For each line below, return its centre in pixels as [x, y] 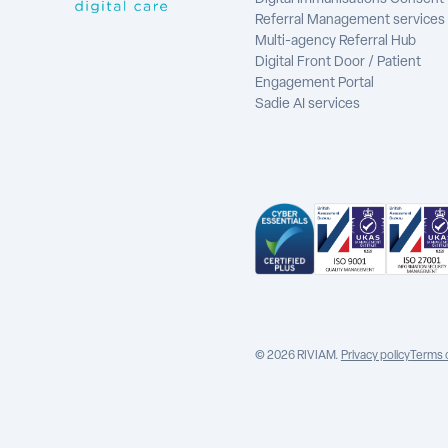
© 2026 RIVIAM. [297, 356]
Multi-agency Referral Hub [335, 41]
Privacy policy [375, 356]
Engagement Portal [314, 83]
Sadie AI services [307, 104]
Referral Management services [349, 20]
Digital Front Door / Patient [337, 62]
